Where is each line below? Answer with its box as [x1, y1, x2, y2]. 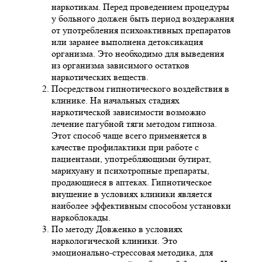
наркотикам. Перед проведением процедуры [51, 1, 229, 13]
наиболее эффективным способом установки [51, 200, 231, 212]
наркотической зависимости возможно [51, 106, 206, 118]
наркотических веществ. [51, 71, 149, 83]
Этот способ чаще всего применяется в [51, 130, 207, 142]
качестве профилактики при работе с [51, 142, 199, 153]
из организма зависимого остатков [51, 60, 189, 71]
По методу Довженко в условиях [51, 223, 182, 235]
